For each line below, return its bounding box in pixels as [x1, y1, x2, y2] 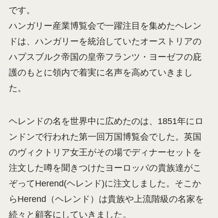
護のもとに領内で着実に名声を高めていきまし [8, 67, 193, 77]
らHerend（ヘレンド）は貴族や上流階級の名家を [8, 194, 204, 204]
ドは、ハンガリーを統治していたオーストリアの [8, 36, 201, 46]
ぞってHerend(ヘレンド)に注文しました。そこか [8, 178, 201, 188]
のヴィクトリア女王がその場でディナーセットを [8, 147, 201, 157]
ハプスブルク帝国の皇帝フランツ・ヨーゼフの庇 [8, 52, 201, 62]
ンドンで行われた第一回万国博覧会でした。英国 [8, 131, 201, 142]
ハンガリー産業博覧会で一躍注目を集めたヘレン [8, 20, 201, 31]
